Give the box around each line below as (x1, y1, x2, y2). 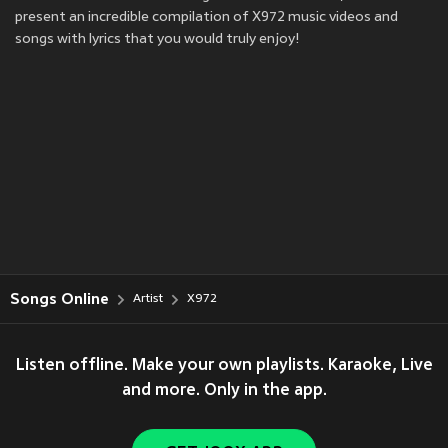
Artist (133, 292, 163, 306)
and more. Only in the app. (121, 382, 327, 400)
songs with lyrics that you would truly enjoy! (15, 31, 300, 47)
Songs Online (10, 290, 109, 308)
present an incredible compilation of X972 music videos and (15, 9, 398, 25)
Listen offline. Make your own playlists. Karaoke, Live (15, 357, 433, 375)
